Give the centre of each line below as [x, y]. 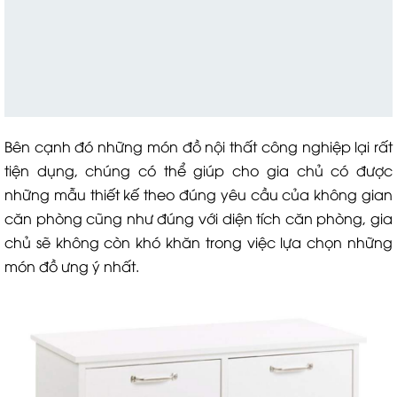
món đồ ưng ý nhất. [72, 266]
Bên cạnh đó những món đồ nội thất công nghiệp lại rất [198, 147]
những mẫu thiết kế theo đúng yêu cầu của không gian [198, 195]
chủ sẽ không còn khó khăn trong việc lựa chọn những [198, 242]
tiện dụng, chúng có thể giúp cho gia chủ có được [198, 171]
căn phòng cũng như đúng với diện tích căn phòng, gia [198, 218]
